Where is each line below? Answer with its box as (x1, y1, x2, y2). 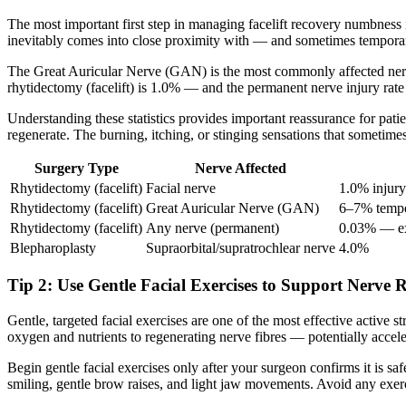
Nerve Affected (195, 159, 286, 176)
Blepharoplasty (10, 239, 96, 256)
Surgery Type (34, 159, 119, 176)
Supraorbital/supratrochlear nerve (146, 239, 335, 256)
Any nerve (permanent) (146, 219, 279, 236)
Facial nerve (146, 179, 216, 196)
